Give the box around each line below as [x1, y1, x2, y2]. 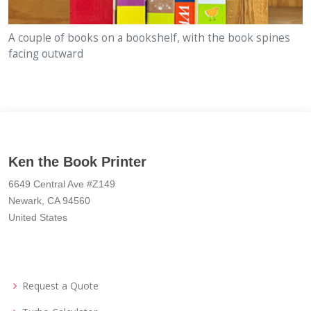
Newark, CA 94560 [8, 195, 90, 207]
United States [8, 212, 67, 224]
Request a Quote [22, 279, 99, 293]
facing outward [8, 47, 83, 62]
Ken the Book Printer [8, 154, 146, 170]
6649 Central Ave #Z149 [8, 178, 115, 190]
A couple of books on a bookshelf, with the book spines [8, 31, 290, 46]
